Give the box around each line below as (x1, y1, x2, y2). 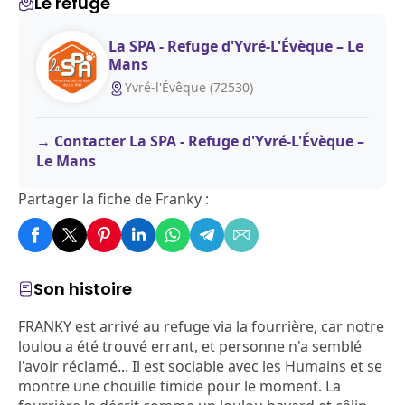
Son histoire (33, 278, 132, 300)
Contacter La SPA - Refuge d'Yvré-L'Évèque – (54, 131, 364, 151)
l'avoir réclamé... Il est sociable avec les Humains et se (18, 356, 382, 376)
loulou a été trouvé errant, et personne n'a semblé (18, 336, 362, 356)
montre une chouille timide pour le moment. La (18, 376, 341, 396)
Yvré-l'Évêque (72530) (125, 78, 253, 96)
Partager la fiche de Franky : (18, 189, 209, 209)
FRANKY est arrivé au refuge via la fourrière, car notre (18, 316, 384, 336)
